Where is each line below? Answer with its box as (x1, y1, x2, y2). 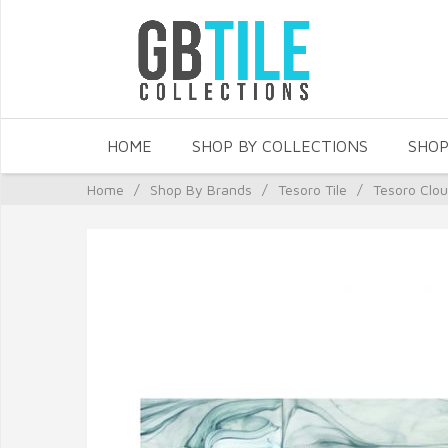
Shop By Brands (150, 181, 252, 198)
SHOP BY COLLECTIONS (192, 137, 368, 155)
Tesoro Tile (278, 181, 347, 198)
